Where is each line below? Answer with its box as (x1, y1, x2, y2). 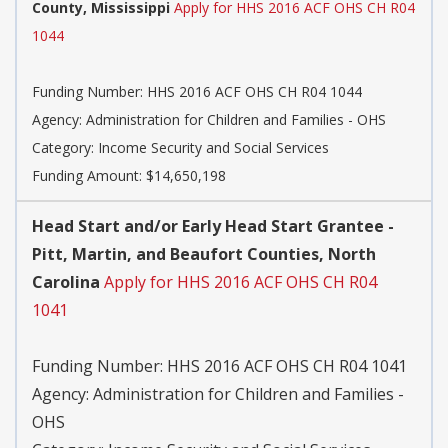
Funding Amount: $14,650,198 (32, 166, 226, 186)
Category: (32, 138, 98, 158)
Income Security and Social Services (98, 138, 329, 158)
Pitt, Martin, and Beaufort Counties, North (32, 243, 376, 266)
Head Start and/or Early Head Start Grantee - (32, 215, 394, 238)
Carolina (32, 271, 100, 294)
